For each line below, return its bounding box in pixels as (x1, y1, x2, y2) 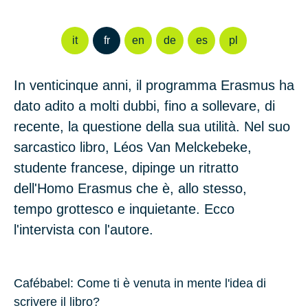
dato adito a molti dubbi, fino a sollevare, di (14, 98, 275, 113)
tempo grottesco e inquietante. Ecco (14, 201, 234, 217)
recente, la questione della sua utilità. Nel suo (14, 118, 290, 134)
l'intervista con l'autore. (14, 221, 153, 237)
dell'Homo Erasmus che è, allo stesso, (14, 180, 247, 196)
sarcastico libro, (14, 139, 113, 155)
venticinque (30, 77, 98, 93)
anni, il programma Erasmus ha (98, 77, 294, 93)
